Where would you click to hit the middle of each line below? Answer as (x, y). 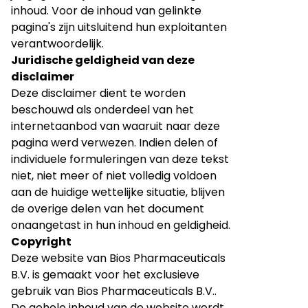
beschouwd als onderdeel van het (102, 110)
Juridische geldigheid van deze (103, 60)
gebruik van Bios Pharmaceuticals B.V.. (114, 291)
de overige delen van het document (108, 209)
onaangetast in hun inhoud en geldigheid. (121, 225)
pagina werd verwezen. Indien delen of (114, 143)
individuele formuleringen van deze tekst (120, 159)
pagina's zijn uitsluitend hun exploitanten (119, 27)
